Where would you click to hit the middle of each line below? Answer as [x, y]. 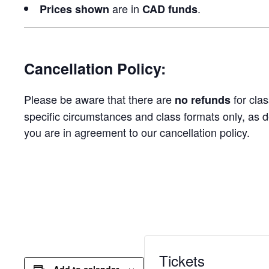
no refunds [203, 99]
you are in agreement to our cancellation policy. [137, 132]
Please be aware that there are [99, 99]
